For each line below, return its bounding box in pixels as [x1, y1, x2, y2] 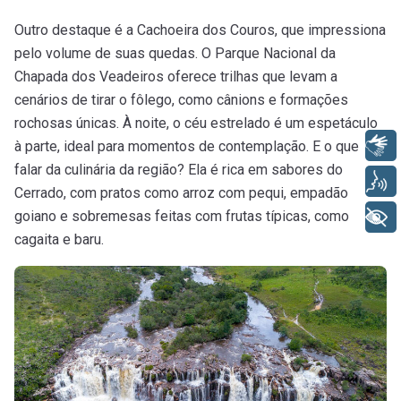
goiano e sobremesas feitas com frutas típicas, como [14, 207, 349, 225]
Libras [299, 136, 338, 154]
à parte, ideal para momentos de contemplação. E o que [14, 137, 359, 155]
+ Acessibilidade [233, 208, 338, 226]
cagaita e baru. [14, 230, 104, 248]
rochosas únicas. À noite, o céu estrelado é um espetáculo [14, 114, 378, 132]
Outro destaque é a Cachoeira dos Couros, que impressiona [14, 21, 386, 38]
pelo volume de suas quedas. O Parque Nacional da [14, 44, 336, 62]
